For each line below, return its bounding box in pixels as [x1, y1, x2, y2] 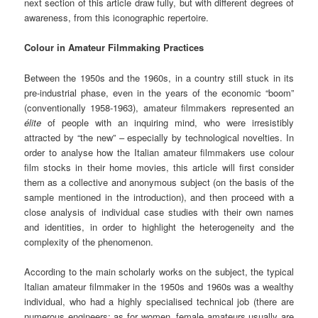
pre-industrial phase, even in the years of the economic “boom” [24, 85, 294, 99]
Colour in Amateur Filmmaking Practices [24, 40, 204, 55]
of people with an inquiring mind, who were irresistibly [41, 115, 294, 129]
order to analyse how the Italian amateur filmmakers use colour [24, 145, 294, 159]
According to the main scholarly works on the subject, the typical [24, 264, 294, 278]
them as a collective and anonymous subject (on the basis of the [24, 175, 294, 189]
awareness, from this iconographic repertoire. [24, 11, 209, 25]
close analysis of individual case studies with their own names [24, 204, 294, 219]
